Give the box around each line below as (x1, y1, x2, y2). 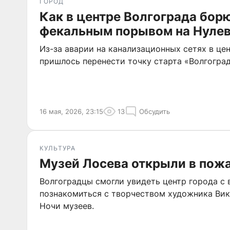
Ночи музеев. (40, 201, 94, 211)
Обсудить (139, 107, 170, 116)
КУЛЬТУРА (40, 144, 75, 152)
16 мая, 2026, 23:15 (40, 107, 103, 116)
